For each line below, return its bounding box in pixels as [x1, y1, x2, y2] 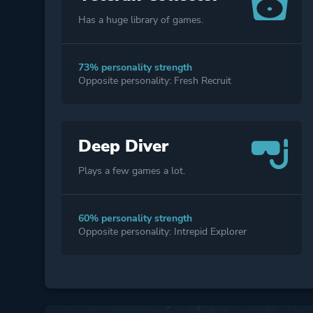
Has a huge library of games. [78, 13, 203, 27]
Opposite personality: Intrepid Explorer [78, 225, 247, 239]
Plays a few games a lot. [78, 164, 185, 178]
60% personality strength [78, 212, 192, 226]
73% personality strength [78, 61, 192, 75]
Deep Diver [78, 135, 168, 158]
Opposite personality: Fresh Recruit [78, 74, 231, 88]
